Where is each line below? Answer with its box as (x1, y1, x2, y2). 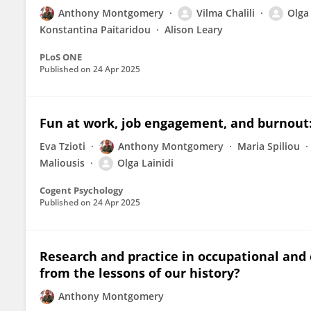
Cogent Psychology (40, 184, 123, 196)
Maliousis (40, 156, 85, 169)
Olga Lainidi (117, 156, 174, 169)
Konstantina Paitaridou (40, 23, 151, 36)
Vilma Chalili (196, 6, 255, 19)
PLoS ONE (40, 51, 82, 63)
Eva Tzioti (40, 140, 85, 153)
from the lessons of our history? (40, 264, 240, 281)
